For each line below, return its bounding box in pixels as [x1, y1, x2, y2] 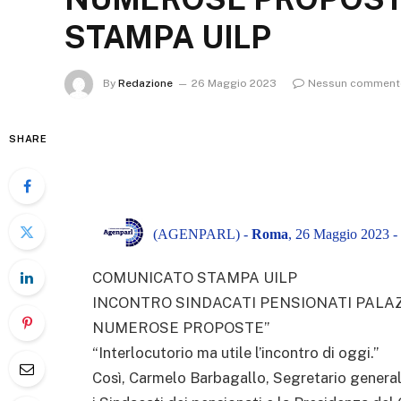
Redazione [118, 77, 173, 90]
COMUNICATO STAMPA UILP [92, 268, 297, 286]
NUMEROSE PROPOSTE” [92, 318, 269, 337]
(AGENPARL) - [153, 226, 252, 243]
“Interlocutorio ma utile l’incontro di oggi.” [92, 343, 379, 362]
